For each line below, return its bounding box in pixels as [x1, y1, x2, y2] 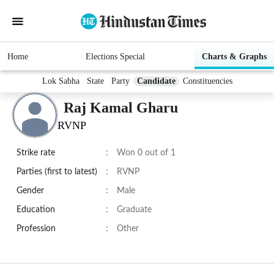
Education [17, 206, 55, 215]
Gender [17, 187, 44, 196]
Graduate [117, 206, 152, 215]
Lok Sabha [42, 76, 80, 86]
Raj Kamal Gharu [64, 99, 178, 116]
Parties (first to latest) [17, 168, 97, 177]
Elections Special [85, 52, 145, 62]
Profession [17, 224, 56, 234]
